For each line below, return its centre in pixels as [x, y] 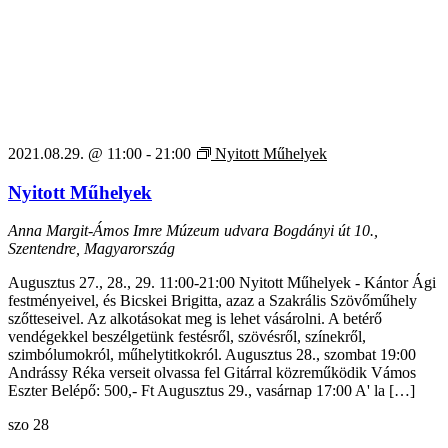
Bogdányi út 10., [325, 231]
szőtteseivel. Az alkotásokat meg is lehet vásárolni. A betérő [195, 319]
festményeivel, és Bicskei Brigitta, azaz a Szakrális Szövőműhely [212, 301]
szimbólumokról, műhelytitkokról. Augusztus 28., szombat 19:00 [212, 355]
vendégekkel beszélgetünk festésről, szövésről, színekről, [187, 337]
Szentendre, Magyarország [91, 249]
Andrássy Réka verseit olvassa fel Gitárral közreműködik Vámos [212, 373]
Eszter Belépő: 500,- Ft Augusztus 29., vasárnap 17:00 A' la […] [211, 391]
